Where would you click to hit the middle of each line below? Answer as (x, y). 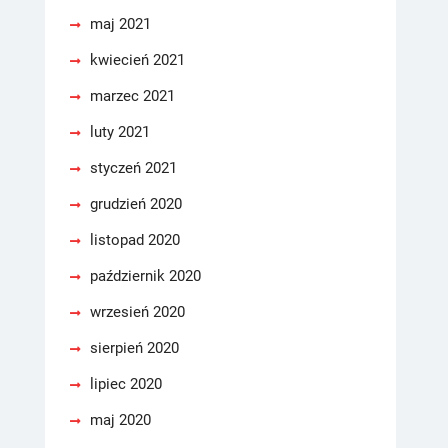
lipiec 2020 (126, 384)
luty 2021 (120, 132)
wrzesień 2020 (137, 312)
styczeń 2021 (133, 168)
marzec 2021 (132, 96)
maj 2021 (120, 24)
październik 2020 (145, 276)
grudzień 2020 (136, 204)
